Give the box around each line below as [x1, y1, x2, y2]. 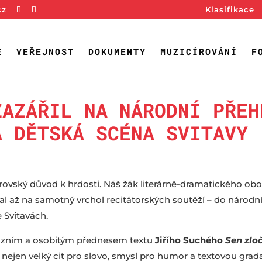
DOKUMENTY [88, 45, 146, 57]
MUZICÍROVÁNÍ [160, 45, 237, 57]
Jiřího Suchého [155, 234, 225, 246]
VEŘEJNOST [16, 45, 74, 57]
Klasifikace [205, 4, 254, 14]
